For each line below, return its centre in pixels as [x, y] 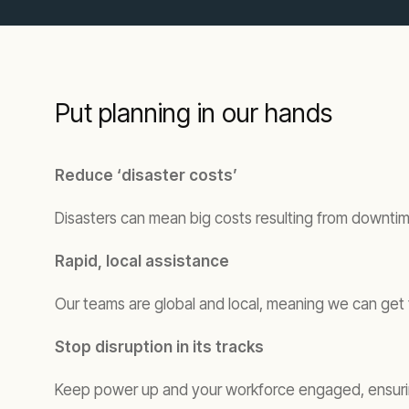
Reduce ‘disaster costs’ [146, 175]
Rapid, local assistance [142, 261]
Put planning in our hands [194, 113]
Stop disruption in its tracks [159, 347]
